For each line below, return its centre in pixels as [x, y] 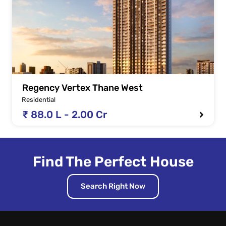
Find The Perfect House [113, 162]
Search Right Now [113, 186]
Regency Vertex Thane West [82, 88]
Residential [39, 100]
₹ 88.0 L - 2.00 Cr [65, 115]
